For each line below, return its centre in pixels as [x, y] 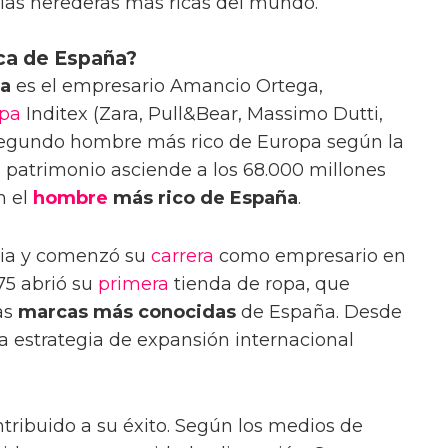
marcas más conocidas [127, 311]
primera [133, 283]
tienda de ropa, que [259, 283]
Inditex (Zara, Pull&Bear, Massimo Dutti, [202, 113]
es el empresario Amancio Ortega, [167, 85]
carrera [182, 255]
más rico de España [203, 197]
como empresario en [310, 255]
